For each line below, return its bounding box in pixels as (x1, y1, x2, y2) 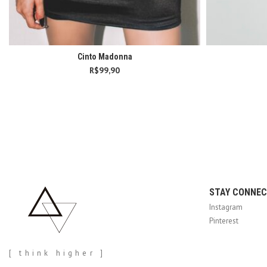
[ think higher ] (9, 247, 106, 258)
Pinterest (209, 215, 238, 226)
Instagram (209, 201, 243, 212)
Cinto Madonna (77, 51, 132, 61)
